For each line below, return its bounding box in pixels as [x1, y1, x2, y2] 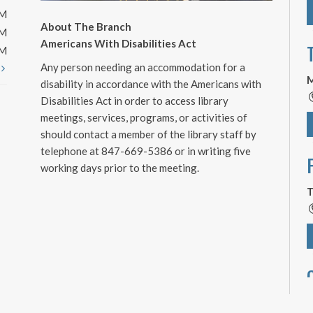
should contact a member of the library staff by [41, 127, 256, 140]
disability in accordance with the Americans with [41, 77, 261, 90]
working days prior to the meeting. [41, 161, 199, 174]
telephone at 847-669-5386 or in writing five [41, 144, 251, 157]
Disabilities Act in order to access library [41, 94, 228, 107]
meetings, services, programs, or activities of [41, 110, 247, 124]
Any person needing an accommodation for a [41, 60, 245, 73]
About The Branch [41, 20, 131, 33]
